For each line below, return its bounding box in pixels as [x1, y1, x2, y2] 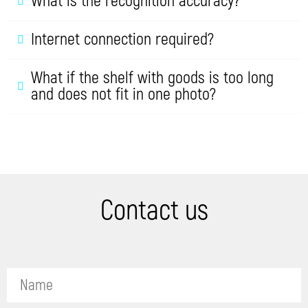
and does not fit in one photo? [31, 85, 216, 105]
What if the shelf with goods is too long [31, 68, 274, 89]
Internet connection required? [31, 30, 214, 50]
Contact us [100, 194, 208, 228]
